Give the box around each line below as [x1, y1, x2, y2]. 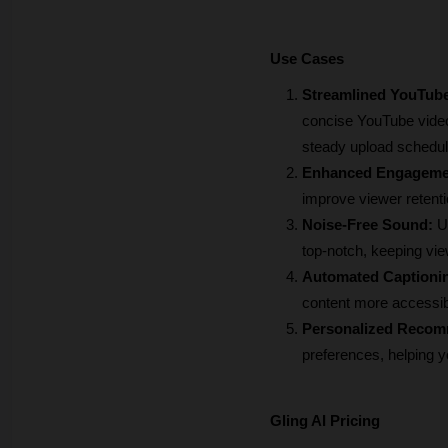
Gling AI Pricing [270, 413, 380, 430]
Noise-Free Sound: [302, 217, 437, 234]
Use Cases [270, 51, 344, 68]
